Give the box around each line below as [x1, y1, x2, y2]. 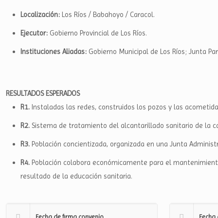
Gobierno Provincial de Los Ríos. [50, 29, 147, 37]
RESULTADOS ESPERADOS [6, 89, 82, 98]
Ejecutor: [20, 29, 50, 37]
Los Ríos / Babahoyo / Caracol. [62, 10, 155, 19]
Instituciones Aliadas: [20, 47, 89, 56]
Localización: [20, 10, 62, 19]
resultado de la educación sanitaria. [20, 172, 132, 181]
